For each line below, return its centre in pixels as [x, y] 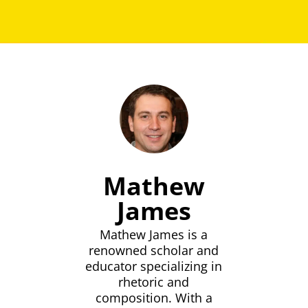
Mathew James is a [154, 235]
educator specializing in [154, 266]
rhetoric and [154, 282]
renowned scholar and [154, 251]
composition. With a [154, 298]
